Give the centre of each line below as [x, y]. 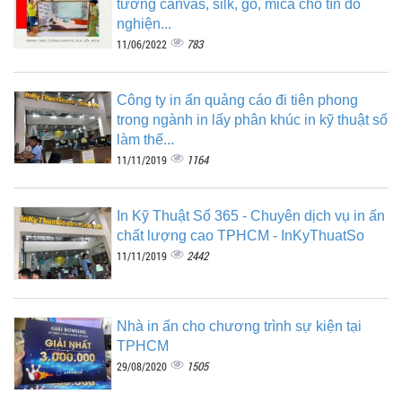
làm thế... [145, 139]
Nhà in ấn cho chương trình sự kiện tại [239, 326]
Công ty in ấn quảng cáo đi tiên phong [237, 100]
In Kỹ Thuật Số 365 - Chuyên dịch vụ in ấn [251, 215]
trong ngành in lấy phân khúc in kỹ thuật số [252, 119]
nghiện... [144, 23]
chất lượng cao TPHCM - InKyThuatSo [240, 235]
